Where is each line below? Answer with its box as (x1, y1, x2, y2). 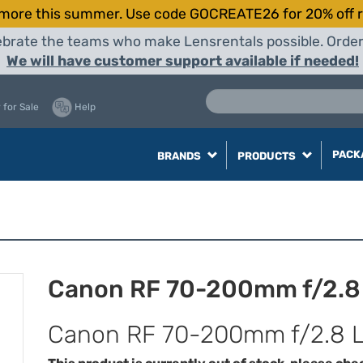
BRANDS (156, 150, 203, 162)
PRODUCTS (237, 150, 298, 162)
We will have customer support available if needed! (6, 53, 359, 69)
